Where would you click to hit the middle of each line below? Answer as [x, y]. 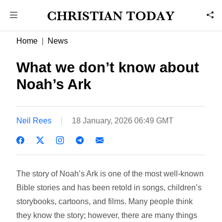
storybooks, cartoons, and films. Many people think [105, 201]
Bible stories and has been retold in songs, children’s [109, 187]
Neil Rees [34, 120]
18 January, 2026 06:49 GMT [123, 120]
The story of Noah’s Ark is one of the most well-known [110, 173]
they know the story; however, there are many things [107, 215]
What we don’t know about [108, 67]
